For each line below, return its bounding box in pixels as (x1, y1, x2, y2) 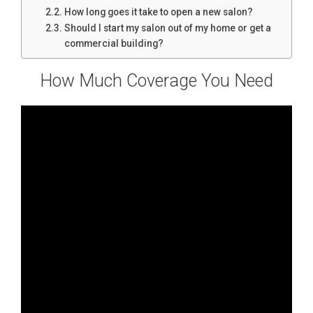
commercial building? (64, 38, 163, 50)
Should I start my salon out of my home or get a (64, 22, 271, 34)
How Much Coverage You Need (40, 71, 273, 92)
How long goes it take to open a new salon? (64, 6, 253, 18)
